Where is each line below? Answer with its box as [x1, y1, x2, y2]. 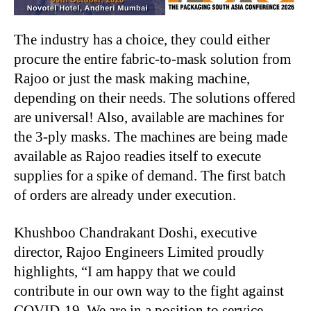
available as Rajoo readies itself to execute [14, 148, 261, 165]
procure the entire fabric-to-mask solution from [14, 51, 291, 68]
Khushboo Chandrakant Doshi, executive [14, 224, 257, 242]
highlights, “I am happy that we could [14, 263, 236, 280]
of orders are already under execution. [14, 187, 236, 204]
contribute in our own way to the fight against [14, 283, 284, 300]
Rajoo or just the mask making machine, [14, 70, 250, 87]
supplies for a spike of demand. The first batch [14, 167, 286, 185]
